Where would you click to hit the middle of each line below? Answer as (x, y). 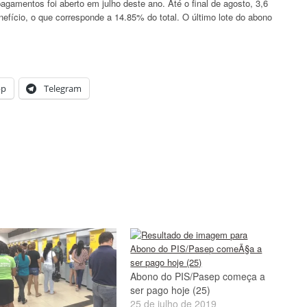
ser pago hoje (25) (171, 290)
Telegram (63, 88)
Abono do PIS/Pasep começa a (198, 276)
